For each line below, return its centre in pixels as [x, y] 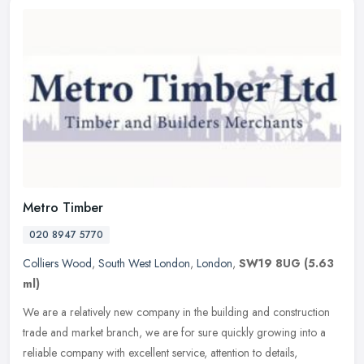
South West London [144, 263]
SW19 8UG [270, 263]
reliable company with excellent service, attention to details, [160, 352]
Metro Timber [63, 207]
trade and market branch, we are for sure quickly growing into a [174, 332]
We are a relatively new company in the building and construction [176, 312]
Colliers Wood [57, 263]
